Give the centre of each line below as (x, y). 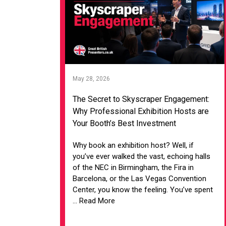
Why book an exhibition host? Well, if (133, 145)
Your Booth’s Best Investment (125, 123)
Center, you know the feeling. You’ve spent (143, 189)
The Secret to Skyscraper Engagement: (141, 99)
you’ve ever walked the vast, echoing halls (142, 156)
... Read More (94, 201)
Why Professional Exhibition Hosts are (141, 111)
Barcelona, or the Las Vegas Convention (140, 178)
